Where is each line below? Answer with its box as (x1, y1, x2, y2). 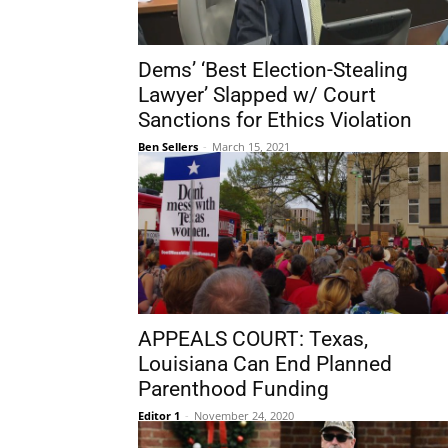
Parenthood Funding (138, 377, 329, 401)
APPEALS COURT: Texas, (138, 327, 368, 351)
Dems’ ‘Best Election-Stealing (138, 58, 408, 82)
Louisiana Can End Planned (138, 352, 392, 376)
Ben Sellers (138, 139, 198, 154)
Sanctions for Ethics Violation (138, 108, 412, 132)
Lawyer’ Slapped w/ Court (138, 83, 376, 107)
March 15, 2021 (212, 139, 290, 154)
